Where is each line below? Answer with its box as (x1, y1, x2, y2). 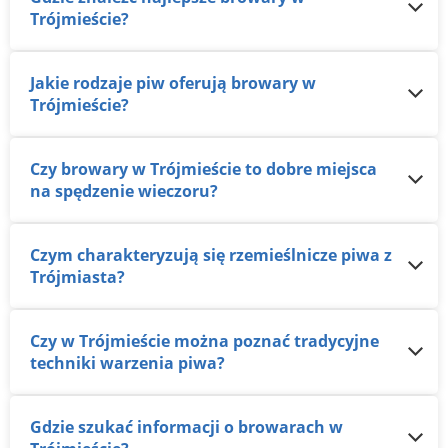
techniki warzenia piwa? (30, 352, 225, 374)
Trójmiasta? (30, 266, 125, 288)
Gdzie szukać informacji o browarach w (30, 416, 42, 438)
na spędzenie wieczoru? (30, 180, 218, 202)
